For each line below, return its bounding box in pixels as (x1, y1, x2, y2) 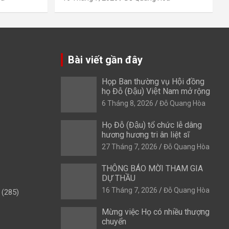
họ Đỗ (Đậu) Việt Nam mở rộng (101, 86, 210, 96)
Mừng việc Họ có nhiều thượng (101, 207, 210, 217)
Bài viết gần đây (67, 53, 143, 66)
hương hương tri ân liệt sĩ (101, 129, 190, 140)
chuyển (101, 216, 126, 226)
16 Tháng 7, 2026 (101, 186, 157, 194)
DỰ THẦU (101, 173, 135, 183)
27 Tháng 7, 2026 (101, 142, 157, 151)
